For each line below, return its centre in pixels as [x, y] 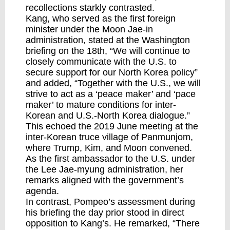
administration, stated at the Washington [108, 40]
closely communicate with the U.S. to [101, 62]
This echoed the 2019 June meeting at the [112, 126]
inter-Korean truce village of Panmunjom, [109, 137]
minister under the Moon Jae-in [89, 29]
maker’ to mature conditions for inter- [101, 105]
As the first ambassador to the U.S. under [110, 159]
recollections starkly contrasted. [90, 8]
